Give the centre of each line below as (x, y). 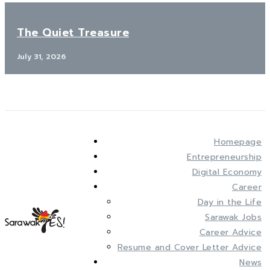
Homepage (238, 142)
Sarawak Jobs (233, 217)
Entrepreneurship (224, 157)
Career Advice (230, 232)
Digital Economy (227, 172)
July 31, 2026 (41, 56)
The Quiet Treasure (73, 32)
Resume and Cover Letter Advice (190, 247)
